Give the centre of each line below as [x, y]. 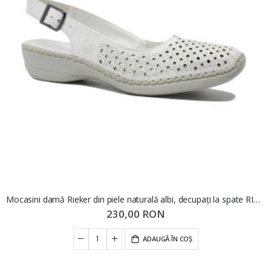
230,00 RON [135, 214]
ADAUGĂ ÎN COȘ [168, 238]
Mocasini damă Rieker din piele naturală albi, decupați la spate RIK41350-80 [256, 200]
